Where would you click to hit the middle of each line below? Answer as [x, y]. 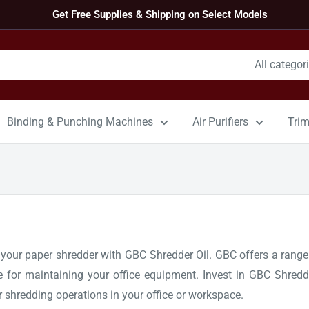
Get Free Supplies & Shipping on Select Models [160, 14]
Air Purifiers [220, 122]
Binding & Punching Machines [80, 122]
